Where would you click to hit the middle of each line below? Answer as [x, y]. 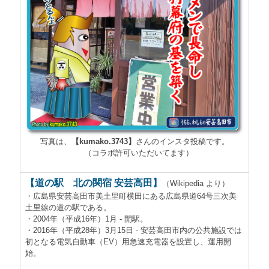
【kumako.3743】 [103, 141]
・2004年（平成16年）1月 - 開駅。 [86, 219]
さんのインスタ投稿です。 [182, 141]
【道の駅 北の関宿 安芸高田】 [94, 183]
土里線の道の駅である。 [68, 208]
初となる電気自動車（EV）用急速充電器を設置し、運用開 [128, 242]
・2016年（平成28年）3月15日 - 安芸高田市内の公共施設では [134, 231]
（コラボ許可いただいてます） [134, 153]
